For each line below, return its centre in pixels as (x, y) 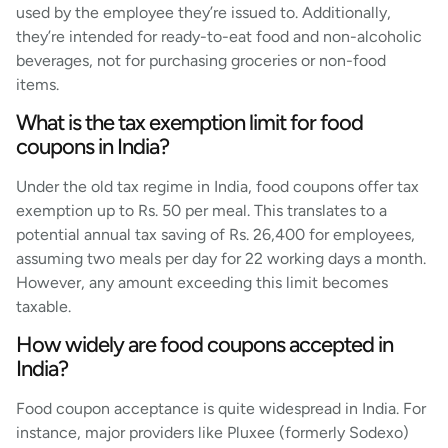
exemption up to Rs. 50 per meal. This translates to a (201, 211)
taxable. (43, 307)
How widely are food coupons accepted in (204, 345)
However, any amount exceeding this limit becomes (202, 283)
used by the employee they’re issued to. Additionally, (203, 12)
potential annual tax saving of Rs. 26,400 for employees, (215, 235)
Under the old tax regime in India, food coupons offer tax (217, 187)
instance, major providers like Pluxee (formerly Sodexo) (212, 433)
